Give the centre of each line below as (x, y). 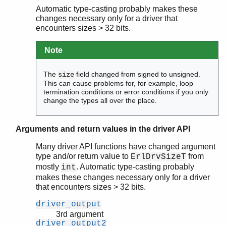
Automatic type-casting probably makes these (117, 9)
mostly (48, 167)
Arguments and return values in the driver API (103, 129)
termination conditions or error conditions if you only (126, 92)
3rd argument (80, 214)
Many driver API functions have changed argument (126, 147)
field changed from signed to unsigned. (137, 74)
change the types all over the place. (100, 100)
